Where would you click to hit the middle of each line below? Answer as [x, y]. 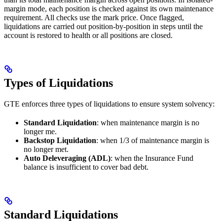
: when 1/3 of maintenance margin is [153, 140]
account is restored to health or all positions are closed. [88, 35]
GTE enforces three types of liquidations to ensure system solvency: [109, 104]
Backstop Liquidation [60, 140]
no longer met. [46, 149]
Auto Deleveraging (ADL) [67, 158]
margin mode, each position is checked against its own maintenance [109, 8]
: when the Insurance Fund [152, 158]
